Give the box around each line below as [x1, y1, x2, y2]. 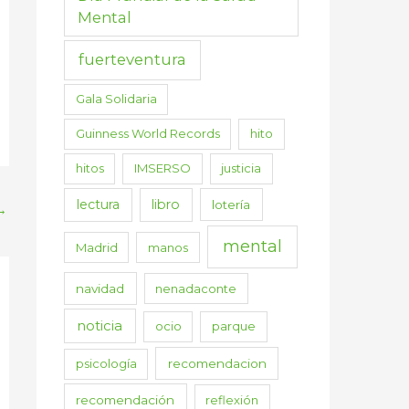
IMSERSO [134, 161, 192, 176]
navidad [76, 280, 125, 296]
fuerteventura [79, 50, 187, 69]
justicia [221, 161, 262, 176]
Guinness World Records [75, 126, 220, 142]
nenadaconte [155, 280, 237, 296]
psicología [75, 356, 137, 372]
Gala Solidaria [75, 91, 157, 107]
